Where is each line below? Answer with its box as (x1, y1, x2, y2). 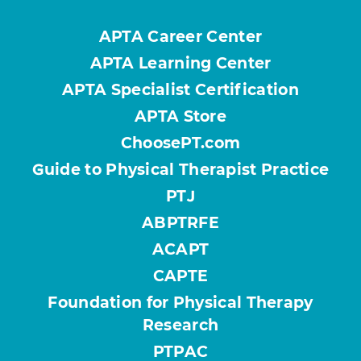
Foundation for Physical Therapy (48, 293, 313, 313)
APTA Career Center (98, 27, 263, 47)
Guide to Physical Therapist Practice (31, 160, 330, 180)
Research (142, 316, 219, 335)
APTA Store (135, 107, 226, 127)
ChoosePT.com (120, 134, 241, 153)
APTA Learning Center (89, 54, 272, 73)
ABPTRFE (141, 214, 220, 233)
